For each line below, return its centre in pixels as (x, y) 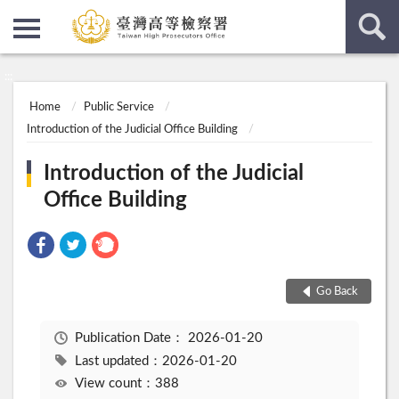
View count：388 (126, 384)
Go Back (337, 291)
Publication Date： (131, 338)
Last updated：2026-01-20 (155, 361)
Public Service (119, 108)
